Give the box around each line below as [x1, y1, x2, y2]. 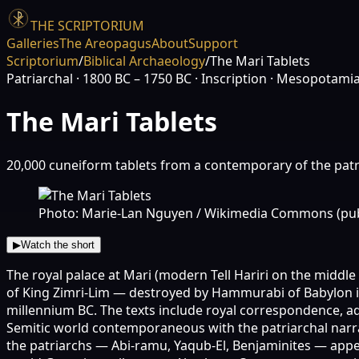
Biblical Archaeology [83, 52, 205, 70]
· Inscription [192, 70, 267, 87]
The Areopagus [59, 34, 151, 52]
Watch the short [21, 238, 95, 251]
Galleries [6, 34, 59, 52]
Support [188, 34, 238, 52]
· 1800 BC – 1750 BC [73, 70, 192, 87]
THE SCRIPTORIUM [30, 17, 144, 34]
